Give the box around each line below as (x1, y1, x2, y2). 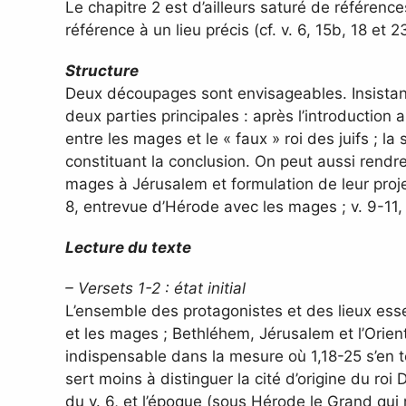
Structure (65, 62, 139, 81)
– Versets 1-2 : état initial (65, 279, 246, 298)
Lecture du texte (65, 238, 191, 257)
